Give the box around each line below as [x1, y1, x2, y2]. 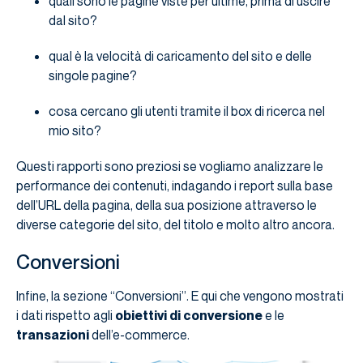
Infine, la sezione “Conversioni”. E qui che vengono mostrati [16, 288, 344, 305]
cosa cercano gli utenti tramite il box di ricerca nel [49, 103, 325, 120]
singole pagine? [49, 67, 137, 84]
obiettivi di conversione [115, 307, 263, 324]
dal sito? [49, 12, 97, 29]
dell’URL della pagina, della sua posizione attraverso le [16, 197, 317, 214]
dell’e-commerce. [89, 327, 190, 344]
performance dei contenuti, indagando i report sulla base [16, 177, 333, 194]
